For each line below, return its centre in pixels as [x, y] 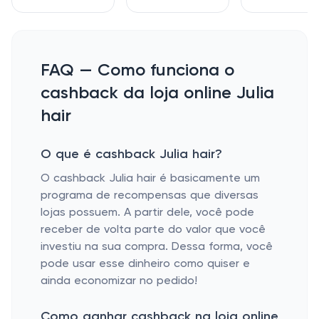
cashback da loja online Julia [157, 93]
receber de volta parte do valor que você [153, 230]
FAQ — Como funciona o [137, 70]
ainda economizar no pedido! [119, 281]
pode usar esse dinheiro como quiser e [145, 264]
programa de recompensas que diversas [150, 196]
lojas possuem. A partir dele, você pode [147, 213]
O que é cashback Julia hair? [131, 155]
